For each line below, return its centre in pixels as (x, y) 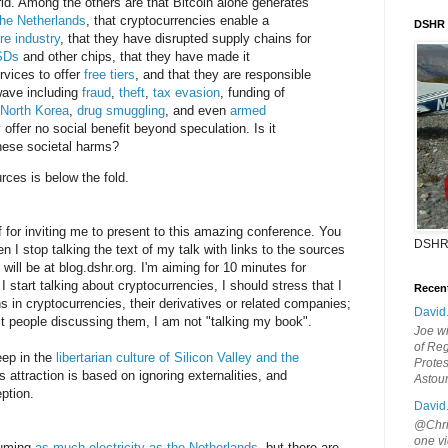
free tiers (109, 75)
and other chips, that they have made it (134, 57)
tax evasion (186, 93)
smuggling (135, 111)
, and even (197, 111)
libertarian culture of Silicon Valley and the (177, 358)
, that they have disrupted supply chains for (185, 39)
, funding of (252, 93)
